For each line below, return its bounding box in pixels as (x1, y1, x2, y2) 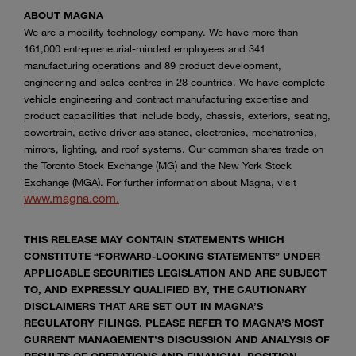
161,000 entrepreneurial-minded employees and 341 (24, 42, 265, 56)
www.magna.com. (24, 191, 119, 206)
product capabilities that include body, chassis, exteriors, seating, (24, 109, 331, 122)
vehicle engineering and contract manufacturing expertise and (24, 92, 308, 106)
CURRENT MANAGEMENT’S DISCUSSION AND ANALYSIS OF (24, 333, 330, 346)
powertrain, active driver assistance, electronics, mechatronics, (24, 126, 317, 139)
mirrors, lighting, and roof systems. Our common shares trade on (24, 142, 323, 156)
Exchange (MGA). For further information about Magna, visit (24, 176, 296, 189)
